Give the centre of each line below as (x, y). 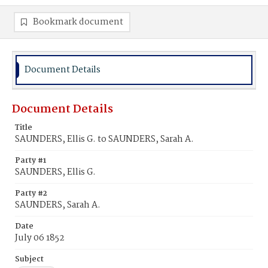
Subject (29, 259)
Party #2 (31, 194)
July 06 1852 (40, 238)
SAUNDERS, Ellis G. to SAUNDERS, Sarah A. (104, 139)
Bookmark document (78, 22)
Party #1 (31, 161)
